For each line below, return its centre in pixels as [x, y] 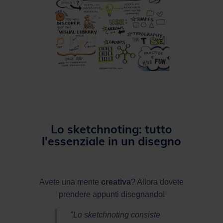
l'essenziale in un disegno [111, 141]
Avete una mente [70, 182]
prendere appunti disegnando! [111, 194]
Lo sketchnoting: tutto [111, 129]
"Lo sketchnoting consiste [115, 215]
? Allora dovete [157, 182]
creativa [116, 182]
